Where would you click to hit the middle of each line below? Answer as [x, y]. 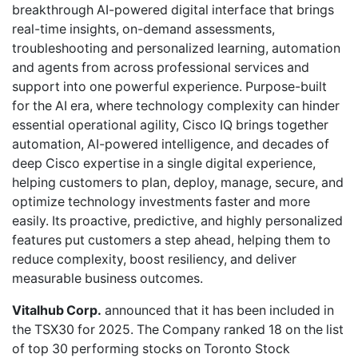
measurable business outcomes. [107, 278]
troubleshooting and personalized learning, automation [176, 48]
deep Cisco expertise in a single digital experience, [164, 163]
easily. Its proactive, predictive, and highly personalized [177, 221]
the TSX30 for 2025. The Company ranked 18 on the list [178, 329]
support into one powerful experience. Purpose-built [169, 86]
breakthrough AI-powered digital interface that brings [173, 10]
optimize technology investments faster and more [161, 201]
